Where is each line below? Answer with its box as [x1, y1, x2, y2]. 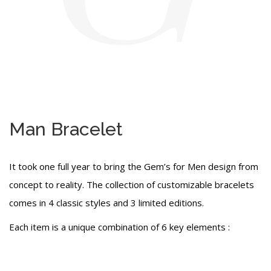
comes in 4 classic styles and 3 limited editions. [9, 197, 204, 209]
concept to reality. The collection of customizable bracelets [9, 178, 254, 191]
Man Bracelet [9, 119, 123, 140]
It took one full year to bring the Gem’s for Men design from [9, 160, 258, 173]
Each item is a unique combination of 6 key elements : [9, 221, 230, 233]
